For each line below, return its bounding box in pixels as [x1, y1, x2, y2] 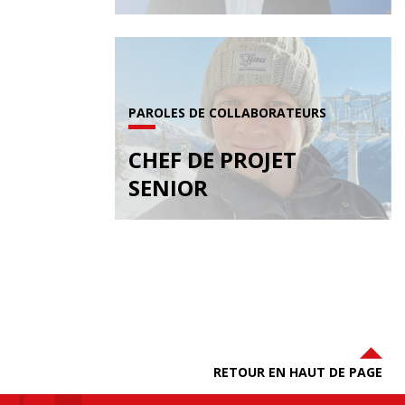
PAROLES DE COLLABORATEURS [128, 103, 326, 121]
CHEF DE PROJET [128, 144, 297, 174]
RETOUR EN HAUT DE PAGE [213, 363, 382, 381]
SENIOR [128, 172, 208, 202]
